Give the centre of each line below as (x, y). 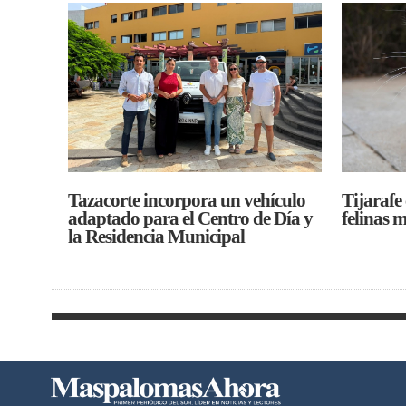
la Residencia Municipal (156, 236)
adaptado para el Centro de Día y (190, 218)
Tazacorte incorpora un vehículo (187, 200)
